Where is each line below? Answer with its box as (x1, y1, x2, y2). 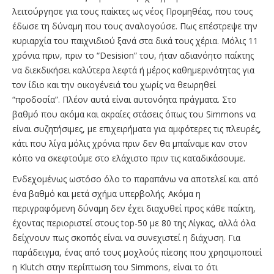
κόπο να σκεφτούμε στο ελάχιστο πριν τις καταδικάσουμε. (12, 152, 248, 164)
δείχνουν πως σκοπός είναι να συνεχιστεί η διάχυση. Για (12, 231, 240, 243)
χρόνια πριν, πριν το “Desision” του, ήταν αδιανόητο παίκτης (12, 49, 254, 61)
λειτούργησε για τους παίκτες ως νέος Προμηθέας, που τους (12, 5, 253, 17)
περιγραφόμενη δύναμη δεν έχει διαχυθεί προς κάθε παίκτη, (12, 202, 256, 214)
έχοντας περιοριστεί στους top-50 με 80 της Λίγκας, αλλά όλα (12, 217, 256, 229)
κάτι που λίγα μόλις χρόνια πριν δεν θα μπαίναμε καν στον (12, 137, 248, 149)
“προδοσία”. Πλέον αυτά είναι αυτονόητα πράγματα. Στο (12, 93, 237, 105)
